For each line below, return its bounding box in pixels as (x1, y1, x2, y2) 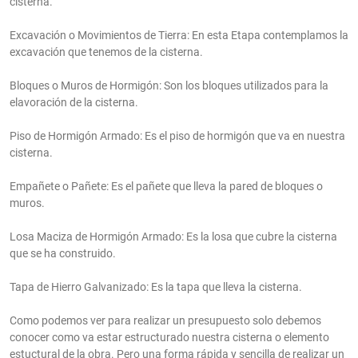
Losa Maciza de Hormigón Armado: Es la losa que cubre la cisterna (10, 230, 337, 244)
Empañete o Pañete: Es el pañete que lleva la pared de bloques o (10, 180, 323, 193)
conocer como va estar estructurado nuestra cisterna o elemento (10, 331, 329, 344)
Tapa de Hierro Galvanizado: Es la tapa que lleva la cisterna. (10, 280, 302, 294)
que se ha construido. (10, 247, 116, 261)
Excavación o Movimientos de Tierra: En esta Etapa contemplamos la (10, 29, 348, 42)
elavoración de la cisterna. (10, 96, 138, 109)
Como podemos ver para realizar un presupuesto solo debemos (10, 314, 321, 328)
